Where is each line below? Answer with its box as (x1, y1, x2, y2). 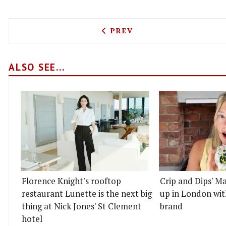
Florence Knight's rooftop (22, 175, 121, 187)
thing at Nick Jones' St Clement (22, 200, 141, 212)
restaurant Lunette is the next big (22, 188, 152, 199)
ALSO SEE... (9, 60, 65, 73)
